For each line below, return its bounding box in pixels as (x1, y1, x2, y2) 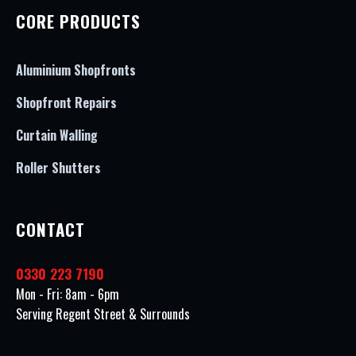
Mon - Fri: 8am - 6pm (16, 284, 119, 304)
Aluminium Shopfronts (16, 60, 136, 79)
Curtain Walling (16, 126, 98, 145)
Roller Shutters (16, 158, 101, 177)
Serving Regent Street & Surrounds (16, 304, 190, 323)
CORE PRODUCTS (16, 9, 141, 33)
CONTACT (16, 217, 85, 242)
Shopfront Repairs (16, 93, 117, 112)
